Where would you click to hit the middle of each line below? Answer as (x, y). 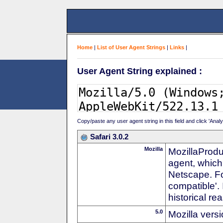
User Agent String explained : (140, 71)
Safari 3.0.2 (109, 136)
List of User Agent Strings (131, 47)
